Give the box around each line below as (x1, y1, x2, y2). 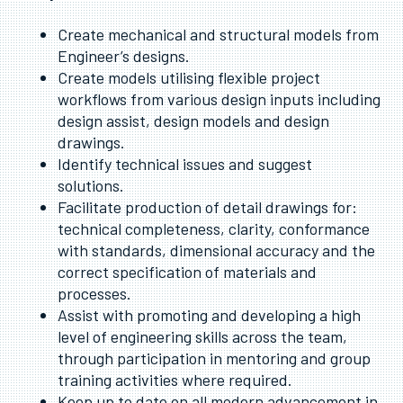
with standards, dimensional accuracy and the (58, 240, 375, 260)
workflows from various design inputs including (58, 89, 381, 109)
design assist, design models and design (58, 111, 329, 130)
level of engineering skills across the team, (58, 327, 347, 346)
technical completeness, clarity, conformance (58, 219, 370, 238)
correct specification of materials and (58, 262, 317, 282)
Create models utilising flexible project (58, 67, 320, 87)
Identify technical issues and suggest (58, 154, 312, 174)
